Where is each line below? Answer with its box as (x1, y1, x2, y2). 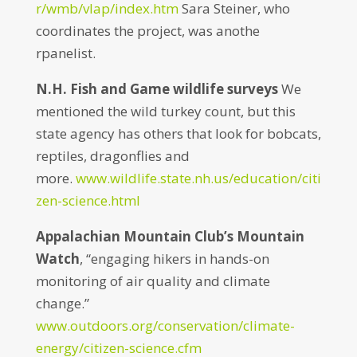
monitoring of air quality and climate (35, 272, 270, 290)
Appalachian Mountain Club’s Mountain (35, 227, 304, 245)
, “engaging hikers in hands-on (79, 249, 269, 268)
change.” (35, 294, 89, 312)
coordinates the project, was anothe (35, 22, 260, 40)
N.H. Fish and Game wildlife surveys (35, 80, 278, 98)
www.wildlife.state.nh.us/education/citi (75, 169, 321, 187)
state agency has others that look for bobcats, (35, 124, 321, 143)
